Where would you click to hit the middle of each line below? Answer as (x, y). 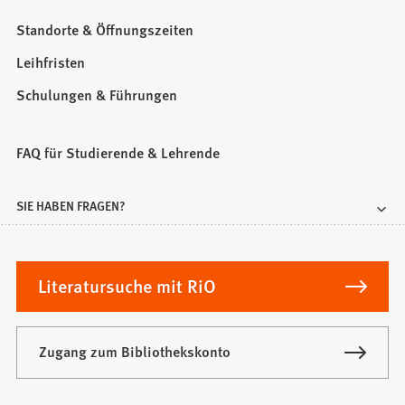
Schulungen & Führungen (97, 94)
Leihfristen (51, 61)
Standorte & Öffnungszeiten (105, 29)
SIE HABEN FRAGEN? (71, 205)
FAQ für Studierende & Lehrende (118, 152)
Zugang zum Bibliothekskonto (135, 352)
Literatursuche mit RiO (127, 286)
